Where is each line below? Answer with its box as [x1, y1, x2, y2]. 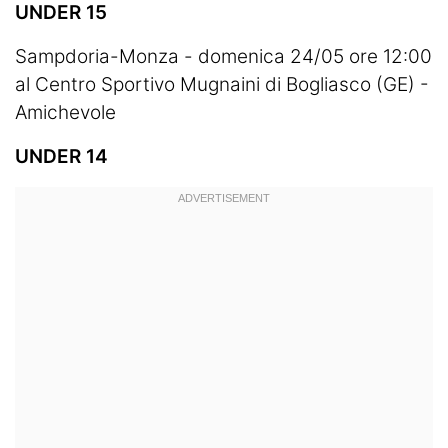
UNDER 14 [15, 145, 108, 168]
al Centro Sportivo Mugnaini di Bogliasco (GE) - [15, 73, 429, 96]
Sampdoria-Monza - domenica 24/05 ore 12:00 [15, 45, 432, 68]
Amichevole [15, 101, 116, 124]
